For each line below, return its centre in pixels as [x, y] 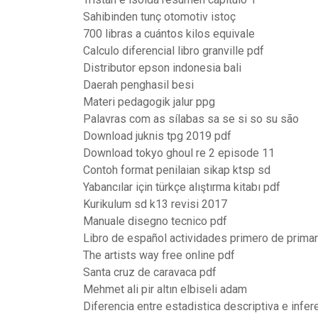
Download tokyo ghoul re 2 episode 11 [179, 153]
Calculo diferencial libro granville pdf [174, 51]
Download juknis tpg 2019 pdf [157, 136]
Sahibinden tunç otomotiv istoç [159, 17]
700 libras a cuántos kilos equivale [169, 34]
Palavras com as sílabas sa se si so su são [191, 119]
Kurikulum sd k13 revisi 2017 [155, 204]
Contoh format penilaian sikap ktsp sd [177, 170]
